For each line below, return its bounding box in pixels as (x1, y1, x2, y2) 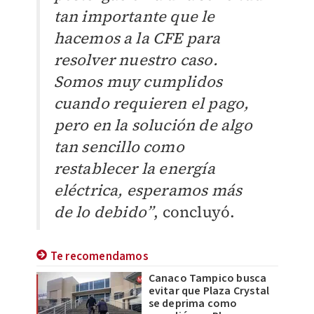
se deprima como (148, 295, 238, 311)
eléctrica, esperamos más (53, 179, 243, 200)
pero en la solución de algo (53, 114, 252, 135)
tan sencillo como (53, 135, 184, 157)
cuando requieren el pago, (53, 92, 250, 114)
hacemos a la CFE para (53, 27, 221, 48)
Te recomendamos (50, 247, 149, 265)
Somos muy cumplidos (53, 70, 223, 92)
